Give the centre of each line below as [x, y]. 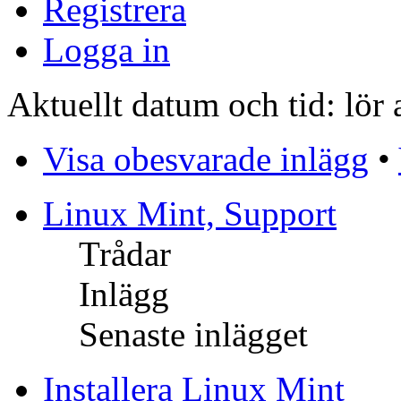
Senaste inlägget [193, 335]
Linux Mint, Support [190, 214]
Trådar [125, 254]
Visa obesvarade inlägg [206, 159]
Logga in [107, 50]
